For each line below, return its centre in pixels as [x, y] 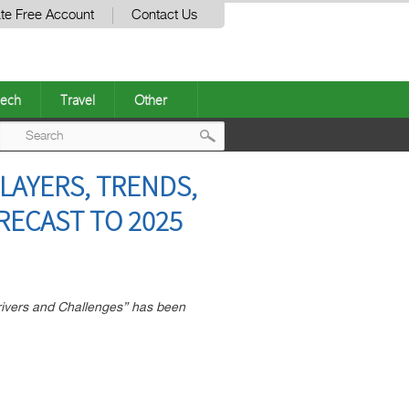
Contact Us [164, 15]
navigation [263, 210]
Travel [78, 100]
